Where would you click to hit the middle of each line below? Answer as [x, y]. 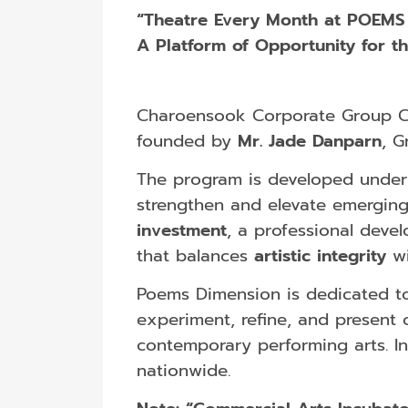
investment [181, 230]
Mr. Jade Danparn [309, 141]
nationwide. [183, 370]
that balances [195, 255]
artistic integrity [320, 255]
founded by [187, 141]
